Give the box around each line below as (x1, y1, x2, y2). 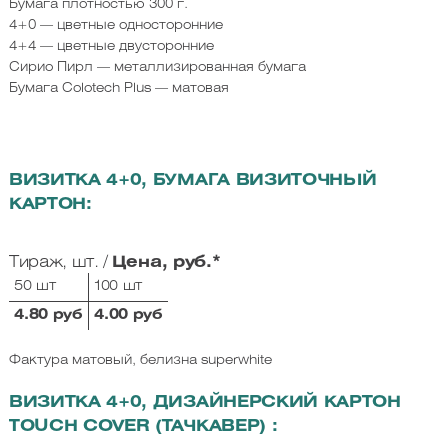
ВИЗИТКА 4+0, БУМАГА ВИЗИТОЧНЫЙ (8, 173, 377, 189)
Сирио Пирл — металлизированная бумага (8, 62, 306, 74)
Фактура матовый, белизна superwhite (8, 355, 272, 367)
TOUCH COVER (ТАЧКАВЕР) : (8, 419, 278, 435)
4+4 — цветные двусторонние (8, 41, 214, 53)
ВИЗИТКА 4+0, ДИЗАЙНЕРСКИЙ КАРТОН (8, 395, 401, 411)
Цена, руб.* (111, 255, 221, 271)
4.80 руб (14, 309, 83, 323)
